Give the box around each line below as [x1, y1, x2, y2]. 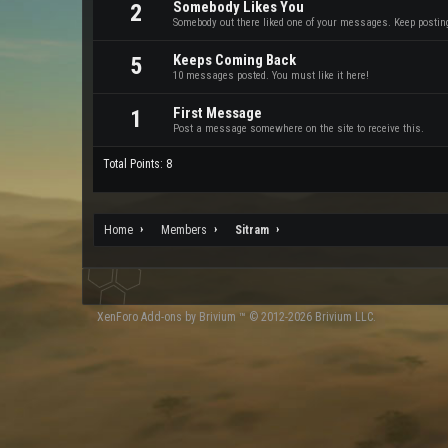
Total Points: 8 [103, 157, 172, 171]
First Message [173, 104, 262, 122]
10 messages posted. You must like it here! [173, 69, 369, 82]
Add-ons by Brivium [141, 310, 236, 324]
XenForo [97, 310, 141, 324]
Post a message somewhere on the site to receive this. [173, 122, 424, 135]
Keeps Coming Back [173, 51, 296, 69]
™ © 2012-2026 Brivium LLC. [236, 310, 376, 324]
